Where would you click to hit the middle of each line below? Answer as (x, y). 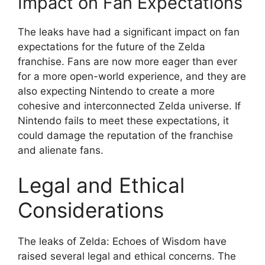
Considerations (91, 210)
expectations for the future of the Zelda (112, 46)
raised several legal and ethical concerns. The (127, 256)
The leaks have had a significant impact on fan (129, 32)
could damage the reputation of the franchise (125, 135)
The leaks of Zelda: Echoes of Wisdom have (122, 242)
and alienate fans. (61, 150)
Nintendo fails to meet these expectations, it (123, 120)
